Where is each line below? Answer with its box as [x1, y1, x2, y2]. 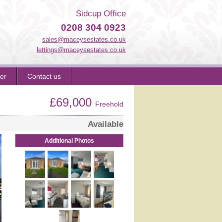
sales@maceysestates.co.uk [42, 36, 126, 43]
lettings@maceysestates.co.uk [37, 46, 126, 54]
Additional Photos [45, 137, 94, 144]
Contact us [27, 72, 61, 80]
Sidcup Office [76, 9, 126, 18]
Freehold [95, 100, 123, 108]
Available [88, 119, 123, 129]
